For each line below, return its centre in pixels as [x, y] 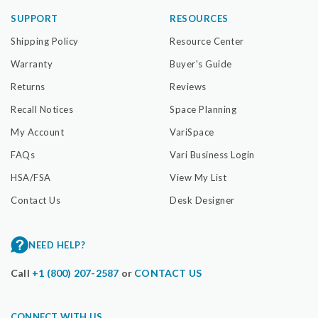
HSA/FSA [31, 177]
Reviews [188, 86]
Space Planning [203, 109]
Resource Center [207, 41]
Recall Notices [42, 109]
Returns [28, 86]
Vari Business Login [212, 154]
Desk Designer [202, 200]
